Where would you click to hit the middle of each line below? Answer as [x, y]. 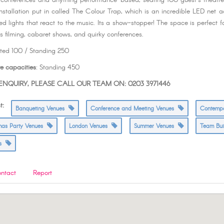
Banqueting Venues [42, 109]
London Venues [90, 126]
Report [43, 173]
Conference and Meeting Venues [134, 109]
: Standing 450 [58, 68]
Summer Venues [156, 126]
